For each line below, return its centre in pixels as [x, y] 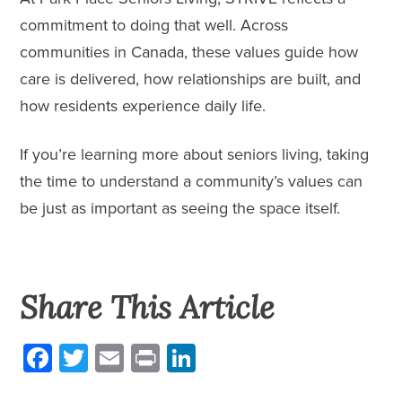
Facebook [87, 358]
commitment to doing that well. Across [154, 25]
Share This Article [148, 307]
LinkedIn [226, 358]
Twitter [112, 358]
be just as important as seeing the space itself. [183, 208]
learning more [130, 154]
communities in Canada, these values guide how [189, 52]
